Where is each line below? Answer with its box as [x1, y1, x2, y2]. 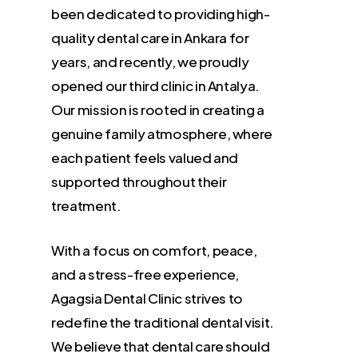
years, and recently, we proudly [51, 53, 249, 71]
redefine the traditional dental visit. [51, 312, 275, 331]
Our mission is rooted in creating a [51, 101, 265, 119]
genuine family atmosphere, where [51, 125, 273, 143]
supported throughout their [51, 173, 227, 191]
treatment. [51, 197, 121, 215]
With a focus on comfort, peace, [51, 241, 257, 259]
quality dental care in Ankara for [51, 29, 249, 47]
